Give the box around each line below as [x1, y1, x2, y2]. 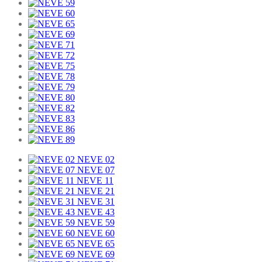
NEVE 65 [77, 239, 115, 249]
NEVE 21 [77, 186, 115, 196]
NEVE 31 [77, 196, 115, 207]
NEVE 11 [77, 175, 113, 186]
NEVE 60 [77, 228, 115, 239]
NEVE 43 [77, 207, 115, 218]
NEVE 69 [77, 249, 115, 260]
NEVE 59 [77, 218, 115, 228]
